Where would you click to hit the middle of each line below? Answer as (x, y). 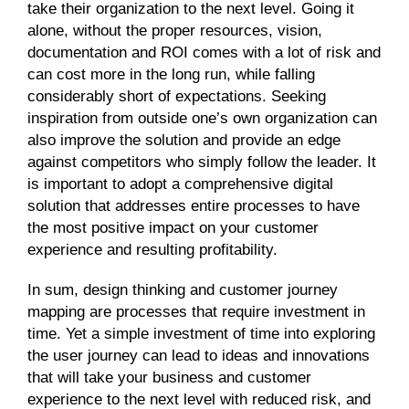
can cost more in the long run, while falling (171, 74)
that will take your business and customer (169, 378)
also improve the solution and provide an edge (184, 140)
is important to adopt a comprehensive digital (180, 184)
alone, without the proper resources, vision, (175, 31)
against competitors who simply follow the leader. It (202, 162)
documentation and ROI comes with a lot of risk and (204, 52)
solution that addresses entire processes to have (194, 206)
